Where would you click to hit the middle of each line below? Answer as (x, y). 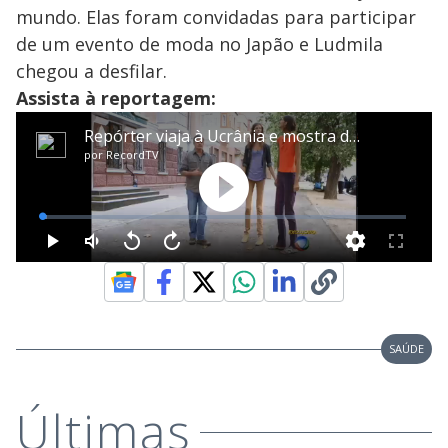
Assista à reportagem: (116, 98)
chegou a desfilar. (91, 71)
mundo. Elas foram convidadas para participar (216, 17)
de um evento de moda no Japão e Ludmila (199, 44)
